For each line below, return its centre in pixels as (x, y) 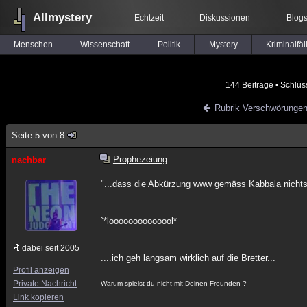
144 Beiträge (249, 85)
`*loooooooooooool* (139, 221)
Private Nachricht (45, 284)
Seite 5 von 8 (38, 135)
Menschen (33, 45)
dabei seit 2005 (51, 248)
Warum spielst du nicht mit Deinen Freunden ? (174, 283)
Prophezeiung (140, 159)
